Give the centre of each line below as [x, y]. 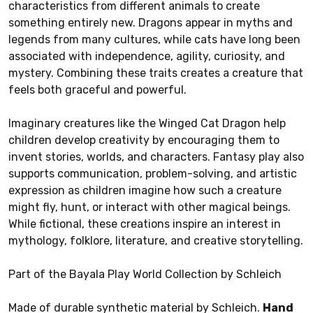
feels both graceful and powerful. [97, 89]
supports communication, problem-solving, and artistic [153, 173]
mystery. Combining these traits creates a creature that [156, 73]
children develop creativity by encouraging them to [144, 140]
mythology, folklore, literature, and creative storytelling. [156, 240]
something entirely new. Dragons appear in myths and [151, 22]
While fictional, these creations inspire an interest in [145, 224]
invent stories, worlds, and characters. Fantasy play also [156, 156]
